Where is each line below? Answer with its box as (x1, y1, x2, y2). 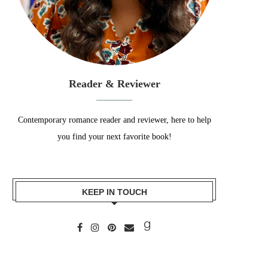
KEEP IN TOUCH (81, 187, 147, 197)
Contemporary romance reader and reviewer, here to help (17, 115, 211, 124)
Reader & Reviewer (68, 78, 160, 90)
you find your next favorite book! (57, 132, 172, 141)
